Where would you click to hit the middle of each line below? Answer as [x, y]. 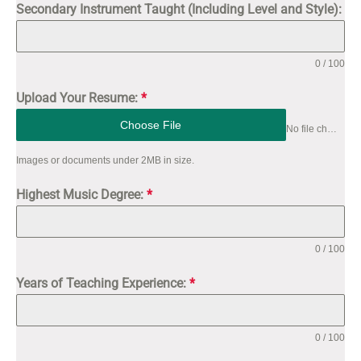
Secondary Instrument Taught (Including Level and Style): [179, 9]
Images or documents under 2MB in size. [105, 160]
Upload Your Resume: [79, 98]
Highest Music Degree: [81, 195]
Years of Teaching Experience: [103, 283]
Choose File [151, 125]
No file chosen [332, 129]
